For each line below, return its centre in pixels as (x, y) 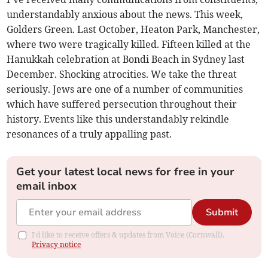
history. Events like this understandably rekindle (118, 119)
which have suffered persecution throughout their (122, 104)
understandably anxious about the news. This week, (125, 15)
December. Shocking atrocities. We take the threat (122, 74)
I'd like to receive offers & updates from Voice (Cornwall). (128, 235)
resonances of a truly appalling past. (89, 134)
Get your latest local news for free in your (126, 172)
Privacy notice (57, 245)
